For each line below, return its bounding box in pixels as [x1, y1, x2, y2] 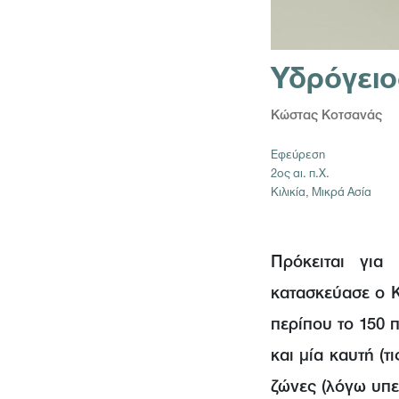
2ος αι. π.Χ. [271, 167, 330, 181]
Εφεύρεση [271, 149, 325, 162]
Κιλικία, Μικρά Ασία [271, 186, 371, 199]
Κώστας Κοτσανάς [271, 109, 382, 124]
